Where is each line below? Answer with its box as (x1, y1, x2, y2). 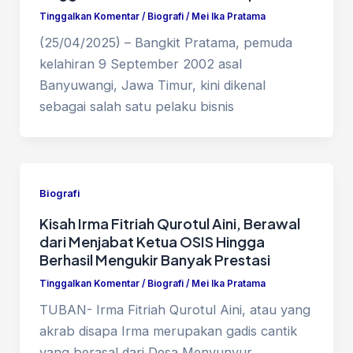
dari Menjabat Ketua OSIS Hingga (39, 232, 265, 251)
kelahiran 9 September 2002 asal (39, 56, 242, 72)
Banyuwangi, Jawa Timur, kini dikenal (39, 77, 266, 94)
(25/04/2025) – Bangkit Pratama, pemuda (39, 35, 292, 51)
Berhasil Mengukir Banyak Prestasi (39, 250, 270, 269)
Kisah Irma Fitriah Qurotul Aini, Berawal (39, 214, 300, 232)
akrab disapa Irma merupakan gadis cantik (39, 323, 297, 340)
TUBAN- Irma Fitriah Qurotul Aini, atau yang (39, 302, 310, 318)
